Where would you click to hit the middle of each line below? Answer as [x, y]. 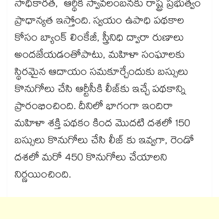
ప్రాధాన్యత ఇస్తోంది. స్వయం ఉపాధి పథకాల [99, 22]
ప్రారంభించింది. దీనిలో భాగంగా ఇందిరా [94, 108]
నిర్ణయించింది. [44, 176]
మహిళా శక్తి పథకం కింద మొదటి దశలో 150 [102, 125]
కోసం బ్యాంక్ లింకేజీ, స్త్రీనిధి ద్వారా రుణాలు [99, 39]
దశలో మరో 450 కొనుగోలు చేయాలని [91, 159]
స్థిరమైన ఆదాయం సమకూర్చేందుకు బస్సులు [101, 74]
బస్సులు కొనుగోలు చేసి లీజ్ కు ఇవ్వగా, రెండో [104, 142]
